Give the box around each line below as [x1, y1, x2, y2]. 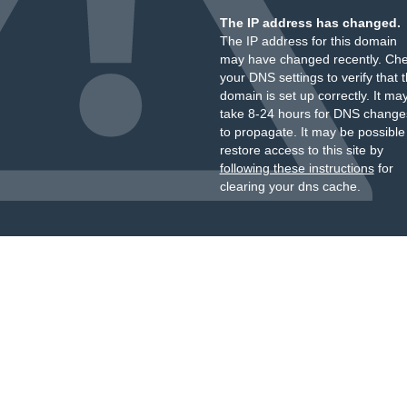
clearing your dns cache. [219, 179, 361, 194]
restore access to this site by [219, 143, 383, 157]
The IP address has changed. [219, 15, 401, 30]
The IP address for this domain [219, 34, 397, 48]
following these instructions [219, 161, 374, 175]
